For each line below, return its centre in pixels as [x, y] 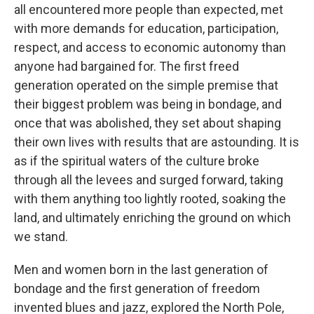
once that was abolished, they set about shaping [148, 123]
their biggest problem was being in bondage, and [148, 104]
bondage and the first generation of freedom [137, 288]
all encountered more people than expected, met [149, 9]
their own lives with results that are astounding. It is [157, 142]
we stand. [41, 237]
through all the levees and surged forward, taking [149, 180]
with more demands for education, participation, [146, 28]
